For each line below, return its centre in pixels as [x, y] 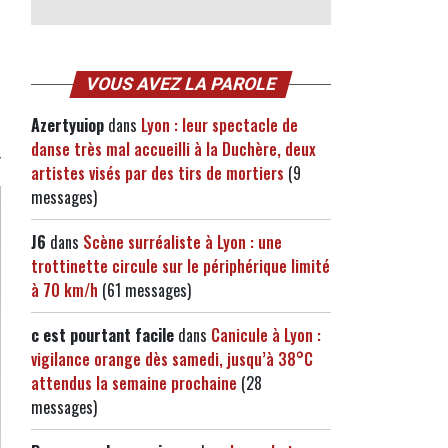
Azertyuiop [67, 125]
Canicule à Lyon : [266, 335]
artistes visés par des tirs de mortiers [157, 173]
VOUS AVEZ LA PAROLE [181, 84]
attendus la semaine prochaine [134, 383]
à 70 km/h [64, 290]
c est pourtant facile [102, 335]
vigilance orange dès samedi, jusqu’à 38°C [172, 359]
